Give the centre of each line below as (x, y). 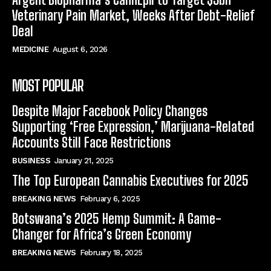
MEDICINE (30, 50)
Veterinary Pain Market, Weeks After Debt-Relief (133, 16)
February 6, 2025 (110, 199)
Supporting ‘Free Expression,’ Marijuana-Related (133, 127)
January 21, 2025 (84, 161)
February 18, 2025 (111, 253)
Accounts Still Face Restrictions (91, 143)
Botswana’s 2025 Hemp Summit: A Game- (117, 219)
